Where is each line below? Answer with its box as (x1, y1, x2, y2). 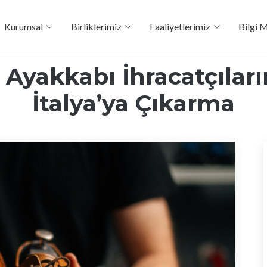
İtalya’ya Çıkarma (32, 89, 235, 117)
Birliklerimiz (71, 21, 122, 32)
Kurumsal (4, 21, 44, 32)
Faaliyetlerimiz (150, 21, 211, 32)
